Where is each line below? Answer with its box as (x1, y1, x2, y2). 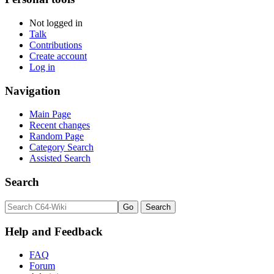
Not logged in (29, 17, 83, 28)
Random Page (29, 131, 84, 142)
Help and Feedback (5, 224, 103, 238)
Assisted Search (29, 153, 91, 164)
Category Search (29, 142, 94, 153)
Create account (29, 50, 87, 61)
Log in (29, 61, 55, 72)
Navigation (5, 84, 61, 97)
